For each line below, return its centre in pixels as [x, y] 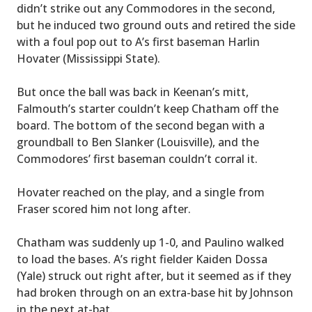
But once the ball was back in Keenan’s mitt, [133, 92]
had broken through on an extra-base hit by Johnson [155, 292]
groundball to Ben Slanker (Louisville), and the [138, 142]
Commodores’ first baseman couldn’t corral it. [137, 158]
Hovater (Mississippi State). [88, 58]
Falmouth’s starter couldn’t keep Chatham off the [148, 108]
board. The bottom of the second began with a [141, 125]
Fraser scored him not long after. [104, 209]
